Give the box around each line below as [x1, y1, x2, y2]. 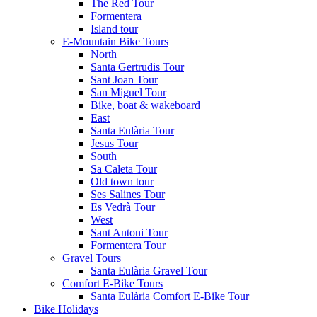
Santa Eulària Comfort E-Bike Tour [91, 290, 249, 302]
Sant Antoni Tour [91, 226, 168, 238]
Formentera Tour [91, 239, 166, 251]
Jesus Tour [91, 137, 138, 149]
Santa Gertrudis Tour [91, 61, 184, 73]
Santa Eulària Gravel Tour [91, 265, 207, 277]
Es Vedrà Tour [91, 201, 155, 213]
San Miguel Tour [91, 86, 166, 98]
